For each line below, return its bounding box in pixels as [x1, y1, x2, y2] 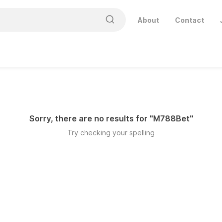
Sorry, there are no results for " [29, 113, 153, 123]
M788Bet [153, 113, 190, 123]
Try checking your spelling [67, 128, 155, 137]
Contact [174, 15, 204, 24]
